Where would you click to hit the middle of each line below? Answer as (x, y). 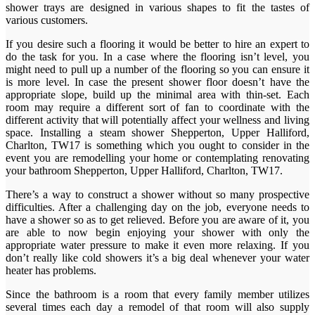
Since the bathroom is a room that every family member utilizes (157, 294)
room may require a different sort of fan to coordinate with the (157, 107)
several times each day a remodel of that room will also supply (157, 307)
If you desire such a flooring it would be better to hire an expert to (157, 44)
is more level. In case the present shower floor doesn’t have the (157, 82)
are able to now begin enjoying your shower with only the (157, 232)
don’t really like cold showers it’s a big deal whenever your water (157, 257)
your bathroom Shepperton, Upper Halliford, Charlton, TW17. (144, 170)
